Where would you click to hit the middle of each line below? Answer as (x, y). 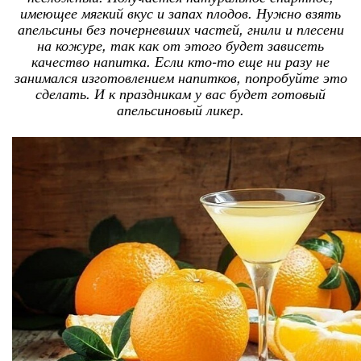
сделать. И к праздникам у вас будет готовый (180, 93)
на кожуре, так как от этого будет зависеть (180, 45)
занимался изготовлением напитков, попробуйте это (180, 77)
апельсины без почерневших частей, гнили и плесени (180, 29)
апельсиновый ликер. (180, 109)
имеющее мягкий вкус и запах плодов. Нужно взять (180, 12)
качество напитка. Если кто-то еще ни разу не (180, 61)
